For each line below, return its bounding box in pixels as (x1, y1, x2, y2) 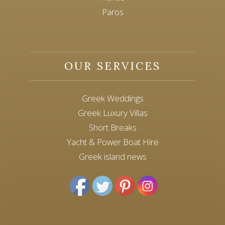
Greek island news (78, 151, 147, 162)
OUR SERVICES (64, 59, 161, 73)
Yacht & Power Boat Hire (66, 136, 159, 148)
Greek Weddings (81, 92, 144, 104)
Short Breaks (88, 122, 137, 133)
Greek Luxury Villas (77, 107, 148, 119)
